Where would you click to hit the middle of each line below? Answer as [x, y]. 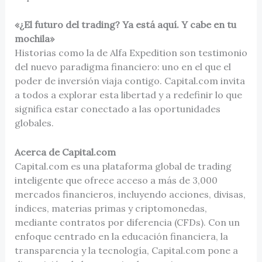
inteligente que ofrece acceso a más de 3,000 [116, 180]
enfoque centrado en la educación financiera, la [121, 237]
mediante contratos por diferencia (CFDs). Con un [127, 223]
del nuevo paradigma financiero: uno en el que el [123, 67]
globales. [35, 123]
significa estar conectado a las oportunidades [117, 109]
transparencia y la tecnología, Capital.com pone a [126, 251]
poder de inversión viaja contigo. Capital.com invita [130, 81]
